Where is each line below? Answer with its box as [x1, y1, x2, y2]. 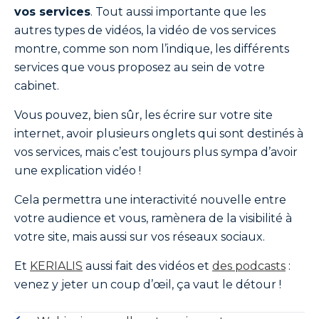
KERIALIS [30, 259, 83, 273]
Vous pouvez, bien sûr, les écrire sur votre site [14, 108, 273, 122]
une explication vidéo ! [14, 164, 141, 177]
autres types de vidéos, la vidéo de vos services [14, 23, 276, 37]
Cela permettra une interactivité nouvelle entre [14, 193, 286, 206]
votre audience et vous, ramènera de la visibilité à [14, 211, 292, 225]
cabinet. [14, 79, 59, 93]
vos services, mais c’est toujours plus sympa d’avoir [14, 145, 298, 159]
